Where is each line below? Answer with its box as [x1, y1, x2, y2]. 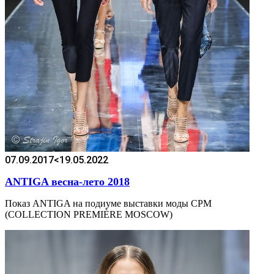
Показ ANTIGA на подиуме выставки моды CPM [5, 198, 212, 209]
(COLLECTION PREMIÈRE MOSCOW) [5, 209, 172, 220]
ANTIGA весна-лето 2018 [5, 175, 130, 188]
